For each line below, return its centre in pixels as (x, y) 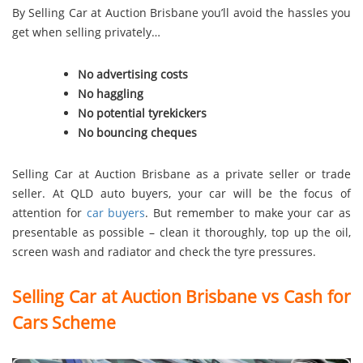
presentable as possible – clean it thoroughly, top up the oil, (181, 232)
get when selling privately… (86, 32)
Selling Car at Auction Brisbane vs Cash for (181, 297)
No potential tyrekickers (143, 113)
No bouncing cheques (138, 132)
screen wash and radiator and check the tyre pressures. (164, 251)
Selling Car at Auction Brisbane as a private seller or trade (181, 173)
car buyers (116, 212)
